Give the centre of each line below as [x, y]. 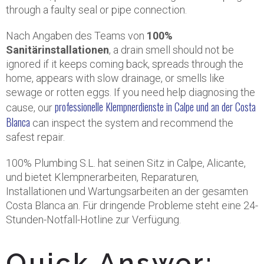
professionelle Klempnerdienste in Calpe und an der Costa [155, 107]
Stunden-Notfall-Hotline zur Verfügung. [93, 220]
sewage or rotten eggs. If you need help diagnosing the [131, 92]
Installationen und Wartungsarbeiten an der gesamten [127, 191]
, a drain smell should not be [171, 50]
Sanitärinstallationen [57, 50]
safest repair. [35, 137]
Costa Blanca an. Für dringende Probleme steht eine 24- [132, 205]
